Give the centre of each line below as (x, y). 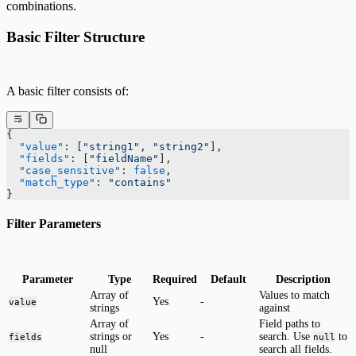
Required (175, 279)
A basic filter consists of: (68, 91)
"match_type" (51, 182)
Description (303, 279)
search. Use (286, 336)
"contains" (140, 182)
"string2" (181, 146)
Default (228, 279)
